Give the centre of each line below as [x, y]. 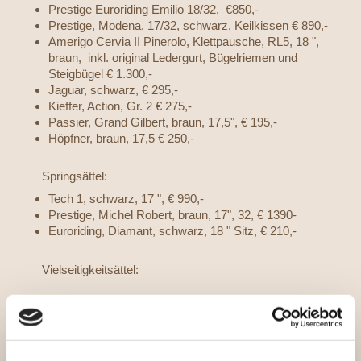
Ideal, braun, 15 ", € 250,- [114, 308]
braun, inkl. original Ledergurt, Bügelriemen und [173, 57]
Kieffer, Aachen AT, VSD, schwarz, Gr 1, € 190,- [180, 324]
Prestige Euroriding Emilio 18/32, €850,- [154, 9]
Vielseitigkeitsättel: [77, 269]
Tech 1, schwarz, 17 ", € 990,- [126, 199]
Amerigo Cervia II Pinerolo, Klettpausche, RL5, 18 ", [184, 41]
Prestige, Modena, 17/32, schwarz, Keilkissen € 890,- [188, 25]
